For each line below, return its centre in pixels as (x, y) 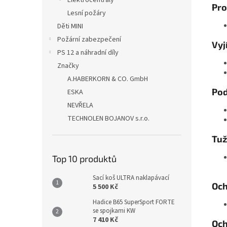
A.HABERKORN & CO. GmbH (108, 79)
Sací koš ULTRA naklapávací (131, 178)
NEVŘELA (80, 106)
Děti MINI (70, 27)
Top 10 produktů (84, 159)
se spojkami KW (114, 211)
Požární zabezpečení (89, 40)
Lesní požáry (87, 13)
